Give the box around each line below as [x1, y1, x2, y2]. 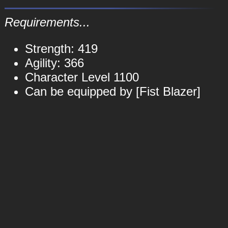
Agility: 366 [24, 56, 84, 70]
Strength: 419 [24, 42, 98, 55]
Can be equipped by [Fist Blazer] [24, 84, 201, 98]
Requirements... [4, 15, 90, 29]
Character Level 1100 [24, 70, 139, 84]
